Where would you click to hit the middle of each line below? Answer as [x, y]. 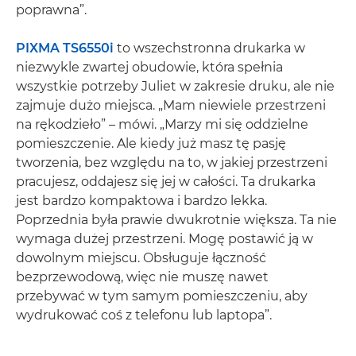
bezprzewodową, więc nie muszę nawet [142, 277]
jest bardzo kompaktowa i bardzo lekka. [141, 200]
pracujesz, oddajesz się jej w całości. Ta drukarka [166, 181]
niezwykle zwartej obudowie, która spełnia [149, 67]
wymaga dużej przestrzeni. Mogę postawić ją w [164, 238]
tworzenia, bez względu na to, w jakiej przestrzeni [172, 162]
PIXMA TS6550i [65, 48]
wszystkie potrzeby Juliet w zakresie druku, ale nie [175, 86]
